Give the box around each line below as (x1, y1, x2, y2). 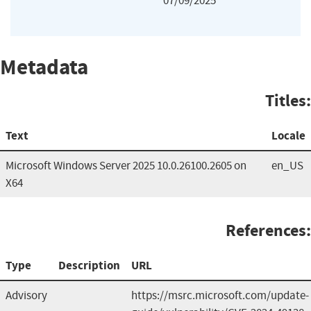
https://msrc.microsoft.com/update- (131, 287, 309, 303)
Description (58, 257, 120, 274)
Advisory (6, 287, 47, 303)
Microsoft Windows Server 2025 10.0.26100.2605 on (6, 158, 246, 173)
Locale (271, 127, 305, 144)
